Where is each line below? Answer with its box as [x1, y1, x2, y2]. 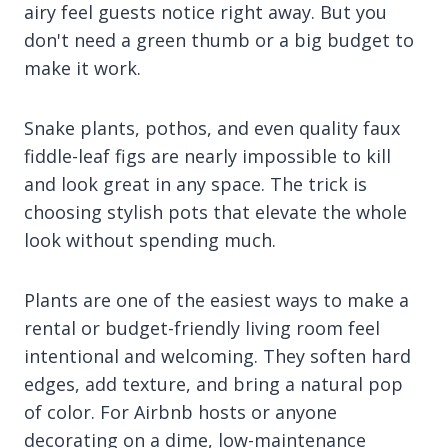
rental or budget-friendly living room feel [24, 315, 380, 340]
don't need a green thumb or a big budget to [24, 27, 414, 52]
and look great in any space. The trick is [24, 171, 367, 196]
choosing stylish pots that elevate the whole [24, 199, 407, 224]
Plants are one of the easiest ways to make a [24, 287, 409, 312]
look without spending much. [24, 227, 276, 252]
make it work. [24, 55, 141, 80]
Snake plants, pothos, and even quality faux [24, 115, 400, 140]
